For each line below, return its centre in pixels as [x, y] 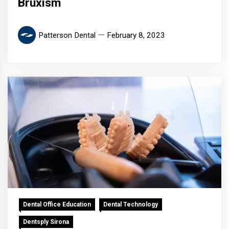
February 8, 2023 [136, 35]
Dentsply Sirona [46, 222]
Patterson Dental [67, 35]
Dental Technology [131, 205]
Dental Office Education [57, 205]
